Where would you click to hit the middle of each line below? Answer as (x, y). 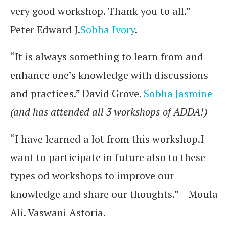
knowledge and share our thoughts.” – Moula (114, 194)
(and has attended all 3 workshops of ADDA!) (109, 112)
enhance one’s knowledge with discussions (109, 75)
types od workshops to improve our (92, 176)
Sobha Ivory (108, 29)
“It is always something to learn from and (107, 56)
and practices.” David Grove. (77, 93)
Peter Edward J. (45, 29)
